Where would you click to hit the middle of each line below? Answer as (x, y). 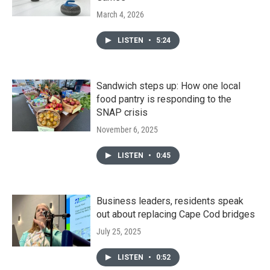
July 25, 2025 (119, 231)
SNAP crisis (122, 112)
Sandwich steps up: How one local (168, 86)
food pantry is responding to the (164, 99)
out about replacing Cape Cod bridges (176, 214)
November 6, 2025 (127, 129)
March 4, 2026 (120, 14)
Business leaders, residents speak (170, 201)
